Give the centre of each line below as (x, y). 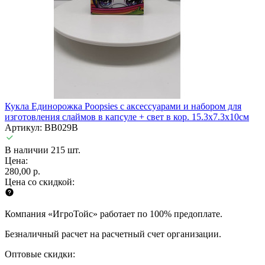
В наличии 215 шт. (43, 150)
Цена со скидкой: (40, 182)
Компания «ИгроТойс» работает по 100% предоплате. (114, 214)
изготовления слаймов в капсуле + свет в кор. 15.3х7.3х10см (127, 117)
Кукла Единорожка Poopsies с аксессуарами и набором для (123, 106)
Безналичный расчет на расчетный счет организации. (113, 234)
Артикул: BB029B (41, 127)
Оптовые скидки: (40, 254)
